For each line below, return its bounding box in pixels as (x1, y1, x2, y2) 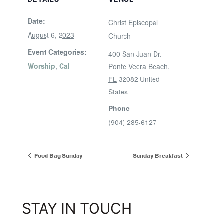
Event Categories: (27, 46, 87, 57)
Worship (27, 61, 55, 71)
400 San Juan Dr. (108, 48, 162, 59)
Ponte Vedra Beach (108, 61, 168, 71)
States (108, 86, 128, 96)
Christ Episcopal (108, 17, 158, 27)
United (140, 74, 160, 84)
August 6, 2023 (27, 30, 74, 40)
